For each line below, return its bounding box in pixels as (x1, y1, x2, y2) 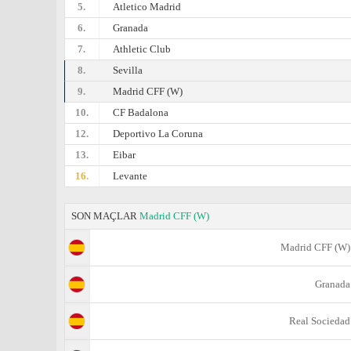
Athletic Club (113, 43, 172, 55)
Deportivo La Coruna (113, 128, 204, 139)
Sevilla (113, 64, 143, 76)
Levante (113, 170, 148, 182)
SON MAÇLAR (71, 210, 139, 222)
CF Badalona (113, 107, 169, 118)
